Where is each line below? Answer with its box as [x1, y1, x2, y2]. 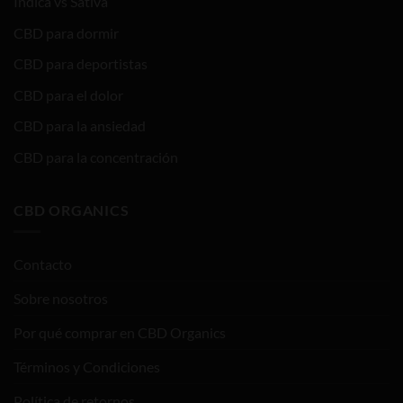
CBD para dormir [13, 23, 119, 41]
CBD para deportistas [13, 55, 148, 73]
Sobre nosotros [13, 290, 108, 308]
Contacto [13, 255, 72, 273]
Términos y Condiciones [13, 358, 160, 376]
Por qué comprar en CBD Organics [13, 324, 226, 342]
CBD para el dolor [13, 85, 123, 103]
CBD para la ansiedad [13, 117, 146, 135]
